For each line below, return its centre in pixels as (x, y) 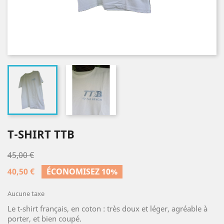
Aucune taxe (26, 193)
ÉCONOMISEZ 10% (82, 171)
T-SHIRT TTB (41, 134)
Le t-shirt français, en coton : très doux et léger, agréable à (107, 208)
